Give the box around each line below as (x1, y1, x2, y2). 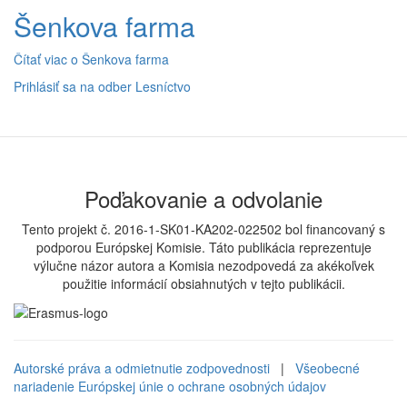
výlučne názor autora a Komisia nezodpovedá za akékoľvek (33, 256, 374, 274)
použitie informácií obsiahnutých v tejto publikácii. (62, 274, 345, 293)
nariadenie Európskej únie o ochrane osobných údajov (14, 377, 326, 396)
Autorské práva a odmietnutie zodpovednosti (14, 359, 270, 378)
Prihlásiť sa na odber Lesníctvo (14, 77, 191, 95)
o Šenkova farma (67, 50, 169, 68)
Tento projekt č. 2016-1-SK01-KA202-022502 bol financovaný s (22, 220, 385, 238)
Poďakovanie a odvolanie (84, 183, 323, 214)
